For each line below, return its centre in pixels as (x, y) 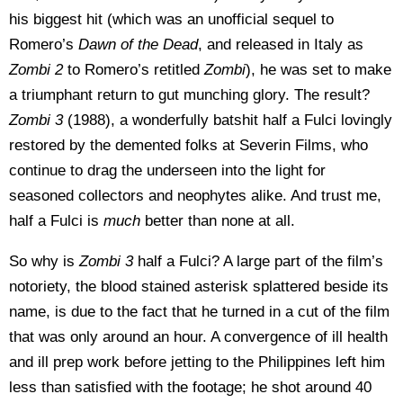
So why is (44, 261)
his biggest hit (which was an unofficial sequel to (171, 19)
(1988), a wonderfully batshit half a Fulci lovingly (228, 120)
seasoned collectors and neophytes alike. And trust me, (195, 196)
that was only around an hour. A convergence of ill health (198, 337)
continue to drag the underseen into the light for (167, 170)
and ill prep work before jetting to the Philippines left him (197, 362)
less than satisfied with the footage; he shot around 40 (190, 387)
